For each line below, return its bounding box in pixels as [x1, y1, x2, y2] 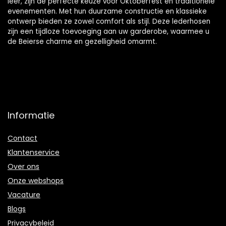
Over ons [8, 161, 39, 172]
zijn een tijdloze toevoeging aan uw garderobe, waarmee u [8, 27, 209, 36]
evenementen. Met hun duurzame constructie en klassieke [8, 7, 207, 16]
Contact [8, 133, 37, 143]
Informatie [8, 109, 54, 122]
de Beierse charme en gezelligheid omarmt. [8, 37, 157, 46]
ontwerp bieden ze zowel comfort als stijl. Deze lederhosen [8, 17, 210, 26]
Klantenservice [8, 147, 60, 157]
